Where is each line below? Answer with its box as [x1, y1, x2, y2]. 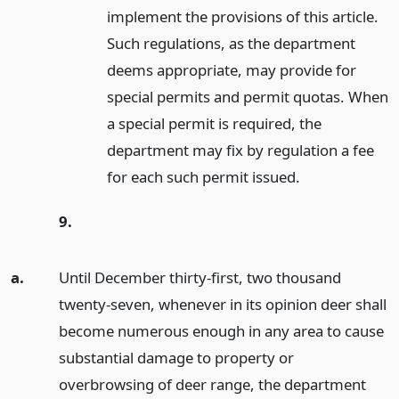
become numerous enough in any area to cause [58, 321, 384, 342]
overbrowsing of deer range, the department [58, 374, 366, 395]
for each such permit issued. [106, 166, 300, 187]
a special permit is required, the [106, 112, 322, 134]
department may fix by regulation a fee [106, 139, 374, 160]
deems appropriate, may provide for [106, 59, 356, 80]
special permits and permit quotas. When [106, 85, 388, 107]
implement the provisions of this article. [106, 5, 379, 27]
